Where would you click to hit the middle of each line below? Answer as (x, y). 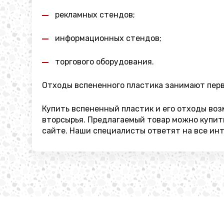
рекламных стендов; (95, 15)
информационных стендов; (108, 38)
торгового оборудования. (104, 62)
